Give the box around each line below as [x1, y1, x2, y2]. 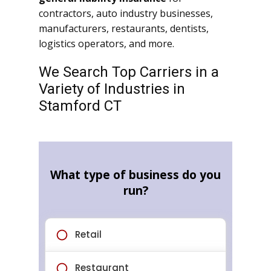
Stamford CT [39, 97, 122, 115]
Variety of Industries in [39, 80, 185, 98]
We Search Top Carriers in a [39, 64, 219, 81]
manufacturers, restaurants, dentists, [39, 22, 209, 36]
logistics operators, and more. [39, 37, 174, 51]
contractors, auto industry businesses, [39, 7, 213, 21]
